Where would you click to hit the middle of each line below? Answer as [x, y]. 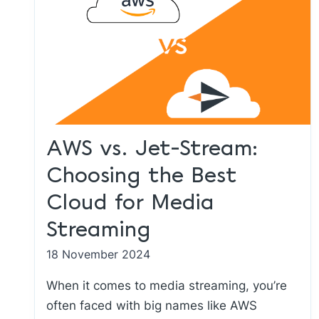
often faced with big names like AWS [152, 305]
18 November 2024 [98, 254]
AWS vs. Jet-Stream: [152, 149]
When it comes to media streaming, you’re [167, 286]
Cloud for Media [130, 203]
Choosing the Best [142, 176]
